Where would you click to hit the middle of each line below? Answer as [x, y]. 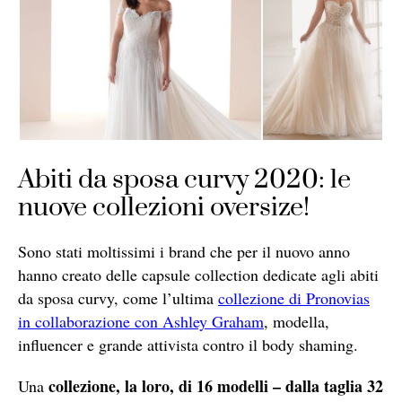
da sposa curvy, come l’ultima [118, 297]
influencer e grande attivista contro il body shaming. [188, 344]
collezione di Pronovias [294, 297]
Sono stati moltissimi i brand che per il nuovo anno [184, 251]
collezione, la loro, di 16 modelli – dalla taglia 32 [216, 385]
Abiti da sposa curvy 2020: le [184, 179]
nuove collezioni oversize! [164, 207]
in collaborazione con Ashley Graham [141, 321]
